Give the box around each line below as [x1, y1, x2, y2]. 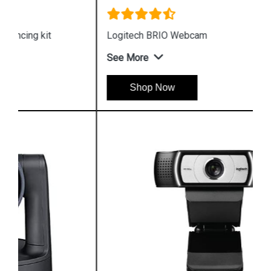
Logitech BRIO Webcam [28, 30, 129, 41]
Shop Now [51, 82, 97, 93]
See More [28, 52, 70, 64]
